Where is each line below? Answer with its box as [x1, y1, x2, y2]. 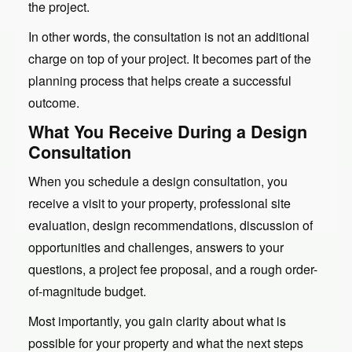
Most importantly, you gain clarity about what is [28, 311, 286, 330]
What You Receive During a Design [28, 119, 307, 144]
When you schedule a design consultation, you [28, 171, 288, 190]
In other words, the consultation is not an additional [28, 27, 310, 46]
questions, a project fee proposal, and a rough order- [28, 259, 317, 278]
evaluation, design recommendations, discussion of [28, 215, 313, 234]
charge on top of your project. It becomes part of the [28, 49, 311, 68]
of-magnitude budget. [28, 281, 146, 300]
